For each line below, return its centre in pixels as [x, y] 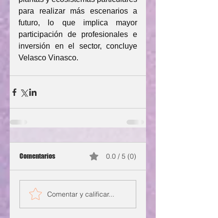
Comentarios [37, 156]
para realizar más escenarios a [78, 11]
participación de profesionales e [78, 34]
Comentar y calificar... [81, 194]
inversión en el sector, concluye [78, 46]
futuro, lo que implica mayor [78, 23]
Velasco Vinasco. [48, 58]
